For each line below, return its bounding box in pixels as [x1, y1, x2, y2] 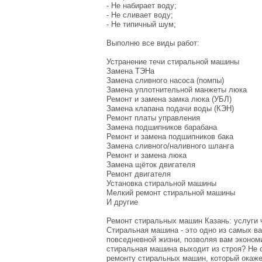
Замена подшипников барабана [106, 122, 217, 132]
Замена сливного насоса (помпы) [106, 75, 224, 85]
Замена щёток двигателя [106, 160, 195, 169]
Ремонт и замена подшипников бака [106, 132, 233, 141]
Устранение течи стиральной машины [106, 57, 239, 66]
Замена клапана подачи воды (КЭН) [106, 104, 234, 113]
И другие [106, 197, 138, 206]
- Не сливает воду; [106, 10, 173, 19]
